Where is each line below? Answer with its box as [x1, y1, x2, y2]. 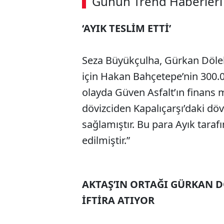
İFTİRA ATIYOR [82, 193, 154, 207]
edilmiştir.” [82, 133, 132, 147]
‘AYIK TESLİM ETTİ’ [82, 21, 171, 35]
